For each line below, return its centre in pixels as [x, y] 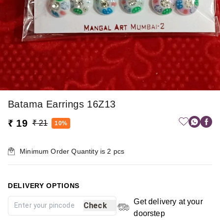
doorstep [149, 213]
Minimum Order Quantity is [64, 151]
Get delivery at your [168, 201]
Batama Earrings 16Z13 [62, 104]
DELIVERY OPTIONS [44, 185]
